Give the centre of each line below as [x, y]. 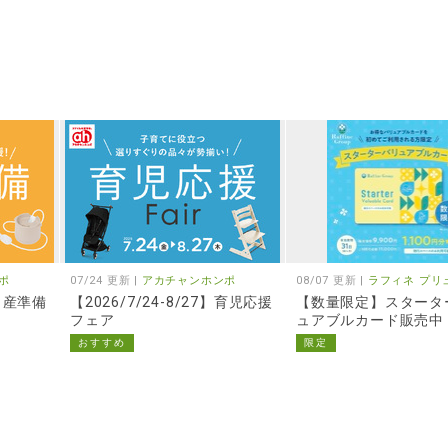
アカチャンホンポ [189, 281]
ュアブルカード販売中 [370, 320]
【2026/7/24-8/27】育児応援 [171, 302]
